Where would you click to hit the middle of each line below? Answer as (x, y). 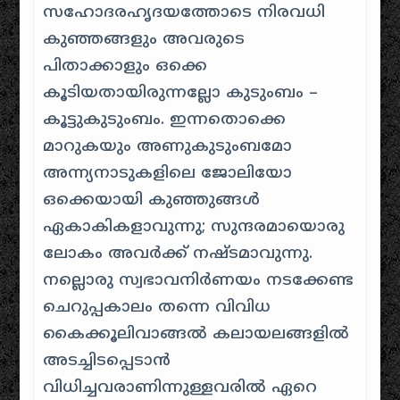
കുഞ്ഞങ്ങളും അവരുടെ (144, 40)
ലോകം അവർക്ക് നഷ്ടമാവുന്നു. (178, 254)
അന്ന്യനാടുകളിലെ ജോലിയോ (168, 174)
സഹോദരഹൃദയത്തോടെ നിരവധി (184, 13)
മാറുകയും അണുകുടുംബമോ (168, 147)
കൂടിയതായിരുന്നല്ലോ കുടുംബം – (181, 93)
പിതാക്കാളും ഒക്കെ (125, 67)
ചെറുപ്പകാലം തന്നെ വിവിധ (157, 308)
